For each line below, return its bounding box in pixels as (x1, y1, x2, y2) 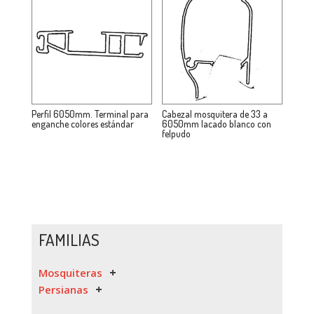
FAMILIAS (38, 229, 100, 250)
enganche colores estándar (31, 118, 134, 130)
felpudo (162, 128, 191, 140)
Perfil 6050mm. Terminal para (31, 108, 149, 121)
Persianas (38, 282, 88, 297)
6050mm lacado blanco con (162, 118, 272, 130)
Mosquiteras (38, 266, 102, 280)
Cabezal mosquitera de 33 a (162, 108, 268, 121)
